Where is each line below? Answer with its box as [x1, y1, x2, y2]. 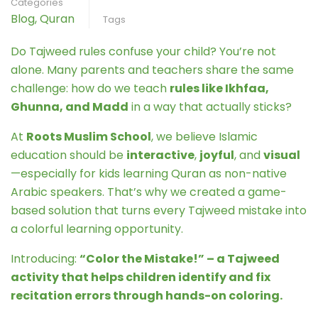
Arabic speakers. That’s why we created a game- [11, 184, 287, 200]
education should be [11, 147, 126, 163]
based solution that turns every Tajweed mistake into [11, 202, 307, 219]
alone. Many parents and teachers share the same [11, 62, 294, 78]
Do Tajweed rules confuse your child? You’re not [11, 43, 276, 60]
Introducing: [11, 251, 79, 267]
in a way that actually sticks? [128, 99, 292, 115]
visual [263, 147, 300, 163]
